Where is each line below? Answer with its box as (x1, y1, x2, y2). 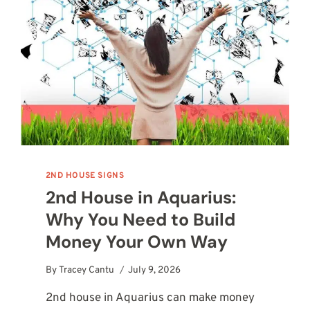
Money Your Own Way (45, 230, 228, 254)
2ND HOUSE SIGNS (45, 170, 125, 182)
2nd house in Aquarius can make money (45, 290, 255, 306)
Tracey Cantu (58, 264, 114, 276)
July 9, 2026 (127, 264, 181, 276)
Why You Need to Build (45, 208, 235, 232)
